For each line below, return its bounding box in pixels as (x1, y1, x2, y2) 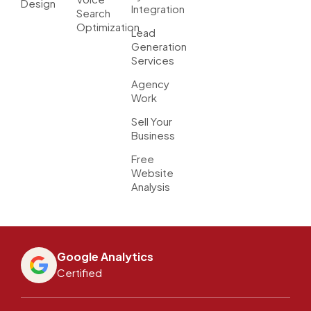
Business (131, 128, 176, 142)
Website (131, 165, 174, 179)
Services (131, 53, 175, 67)
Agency (131, 76, 170, 90)
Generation (131, 39, 187, 53)
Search (76, 6, 110, 19)
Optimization (76, 19, 140, 33)
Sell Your (131, 114, 173, 128)
